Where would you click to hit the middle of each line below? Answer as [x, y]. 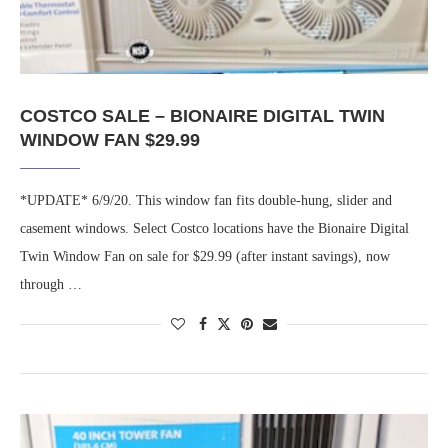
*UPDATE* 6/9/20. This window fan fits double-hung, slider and [206, 201]
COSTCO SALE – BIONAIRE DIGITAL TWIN [202, 116]
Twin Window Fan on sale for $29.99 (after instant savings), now [205, 257]
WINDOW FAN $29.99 [110, 140]
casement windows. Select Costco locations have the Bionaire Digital [214, 229]
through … [51, 285]
